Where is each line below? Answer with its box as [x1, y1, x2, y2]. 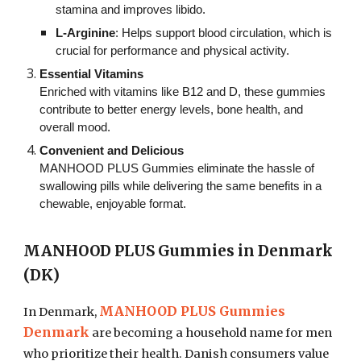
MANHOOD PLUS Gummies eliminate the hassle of [39, 162, 315, 175]
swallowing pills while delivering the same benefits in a [39, 180, 322, 193]
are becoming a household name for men [89, 326, 333, 340]
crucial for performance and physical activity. [56, 44, 290, 57]
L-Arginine [56, 27, 116, 39]
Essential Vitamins [39, 68, 144, 81]
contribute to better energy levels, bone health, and [39, 103, 304, 116]
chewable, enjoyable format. [39, 197, 187, 210]
